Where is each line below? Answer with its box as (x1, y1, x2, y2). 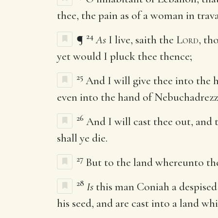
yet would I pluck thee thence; (57, 49, 192, 63)
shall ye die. (57, 131, 108, 145)
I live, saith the (106, 33, 176, 47)
